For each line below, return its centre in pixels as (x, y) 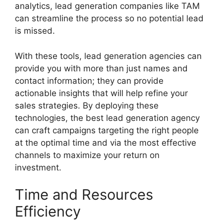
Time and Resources (84, 194)
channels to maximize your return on (87, 155)
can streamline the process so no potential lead (109, 18)
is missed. (35, 31)
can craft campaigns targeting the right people (107, 130)
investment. (38, 167)
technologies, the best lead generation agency (107, 118)
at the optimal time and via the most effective (106, 142)
